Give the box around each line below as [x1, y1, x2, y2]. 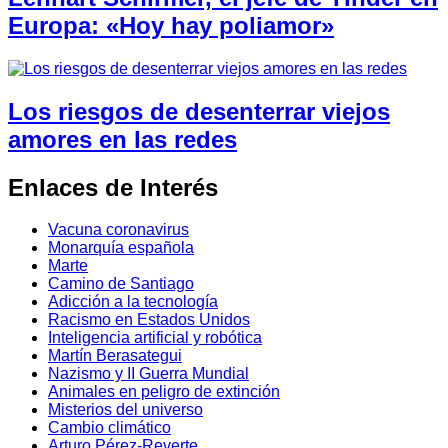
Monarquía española [48, 239, 194, 257]
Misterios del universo [48, 401, 203, 419]
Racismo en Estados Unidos [48, 311, 250, 329]
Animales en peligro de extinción [48, 383, 280, 401]
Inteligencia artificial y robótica [48, 329, 262, 347]
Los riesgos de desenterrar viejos [8, 97, 390, 125]
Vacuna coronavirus [48, 221, 189, 239]
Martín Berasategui [48, 347, 182, 365]
